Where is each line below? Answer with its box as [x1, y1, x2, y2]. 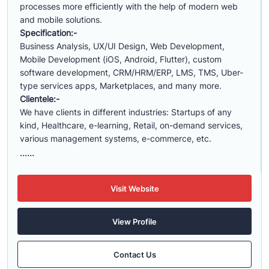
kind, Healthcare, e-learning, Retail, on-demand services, [20, 120, 243, 130]
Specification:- [20, 28, 77, 38]
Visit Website [110, 183, 159, 193]
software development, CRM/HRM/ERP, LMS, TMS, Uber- [20, 67, 243, 77]
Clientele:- [20, 94, 59, 104]
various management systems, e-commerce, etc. [20, 133, 211, 144]
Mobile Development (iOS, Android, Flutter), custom [20, 54, 222, 64]
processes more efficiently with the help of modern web [20, 1, 238, 11]
